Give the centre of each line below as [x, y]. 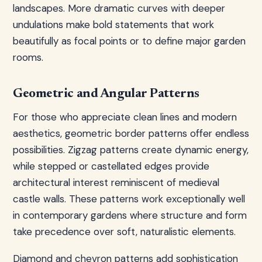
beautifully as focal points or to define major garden [129, 41]
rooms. [28, 57]
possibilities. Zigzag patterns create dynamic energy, [131, 150]
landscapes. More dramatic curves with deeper [119, 8]
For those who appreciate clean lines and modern [125, 117]
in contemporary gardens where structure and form [130, 215]
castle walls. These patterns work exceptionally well [129, 199]
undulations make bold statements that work [113, 25]
